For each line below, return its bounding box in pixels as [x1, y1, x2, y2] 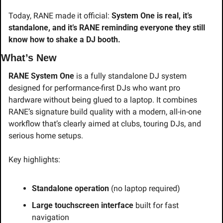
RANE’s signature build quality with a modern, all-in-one [8, 107, 201, 117]
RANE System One [8, 71, 74, 81]
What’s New [1, 52, 57, 64]
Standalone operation [32, 184, 109, 194]
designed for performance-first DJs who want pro [8, 83, 180, 93]
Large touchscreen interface [32, 201, 133, 211]
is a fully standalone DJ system [74, 71, 187, 81]
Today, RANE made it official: [8, 11, 111, 21]
